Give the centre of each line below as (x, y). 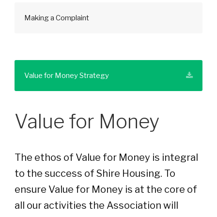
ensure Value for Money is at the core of (106, 189)
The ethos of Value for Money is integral (106, 157)
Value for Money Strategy (67, 76)
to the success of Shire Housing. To (95, 173)
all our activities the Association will (96, 205)
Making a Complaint (57, 18)
